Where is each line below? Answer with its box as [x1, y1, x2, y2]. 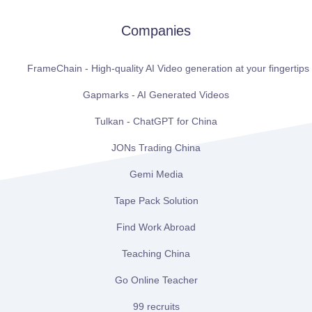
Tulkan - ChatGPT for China [95, 116, 217, 127]
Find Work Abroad [116, 221, 196, 233]
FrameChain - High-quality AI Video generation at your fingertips [27, 63, 309, 75]
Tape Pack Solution [114, 195, 198, 207]
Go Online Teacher [114, 274, 198, 286]
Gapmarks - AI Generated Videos [83, 89, 229, 101]
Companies [121, 23, 191, 39]
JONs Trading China [111, 142, 201, 154]
